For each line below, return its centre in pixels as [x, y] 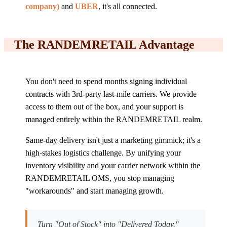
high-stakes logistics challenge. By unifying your [103, 153]
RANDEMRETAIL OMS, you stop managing [100, 178]
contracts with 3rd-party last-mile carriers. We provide [111, 94]
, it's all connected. [128, 6]
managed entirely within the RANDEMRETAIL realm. [114, 119]
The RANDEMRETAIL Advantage [104, 44]
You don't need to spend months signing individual [106, 81]
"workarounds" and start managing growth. [94, 191]
